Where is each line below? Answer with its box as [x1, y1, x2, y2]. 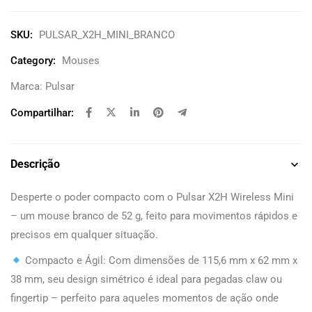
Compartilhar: [10, 107, 74, 119]
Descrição [10, 157, 60, 171]
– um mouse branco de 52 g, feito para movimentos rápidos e [10, 210, 297, 222]
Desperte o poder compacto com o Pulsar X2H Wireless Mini [10, 191, 294, 203]
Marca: [10, 80, 45, 93]
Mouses [62, 54, 100, 67]
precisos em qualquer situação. [10, 228, 158, 241]
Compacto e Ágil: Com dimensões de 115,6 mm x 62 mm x [22, 254, 298, 267]
